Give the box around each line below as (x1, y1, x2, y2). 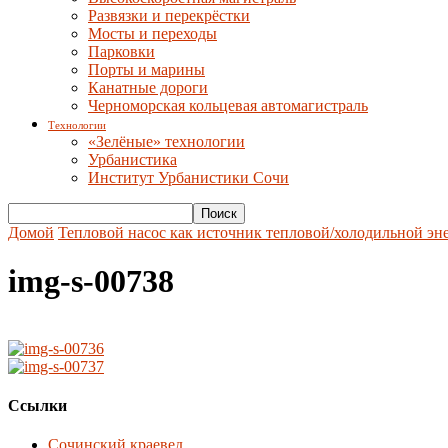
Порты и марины (88, 61, 205, 78)
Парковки (88, 43, 155, 60)
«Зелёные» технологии (88, 133, 245, 150)
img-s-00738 (8, 263, 174, 300)
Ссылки (8, 397, 67, 415)
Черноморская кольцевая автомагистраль (88, 97, 368, 114)
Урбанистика (88, 151, 177, 168)
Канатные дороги (88, 79, 208, 96)
